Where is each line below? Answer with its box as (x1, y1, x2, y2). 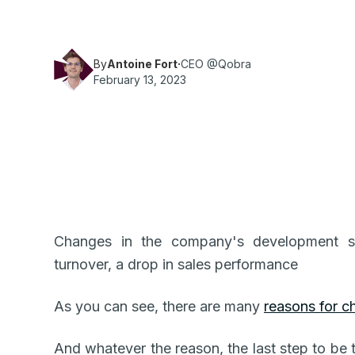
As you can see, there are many (54, 298, 264, 315)
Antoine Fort (107, 57, 177, 71)
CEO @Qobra (181, 57, 251, 71)
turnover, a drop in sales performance (54, 256, 298, 273)
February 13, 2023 (94, 73, 186, 87)
